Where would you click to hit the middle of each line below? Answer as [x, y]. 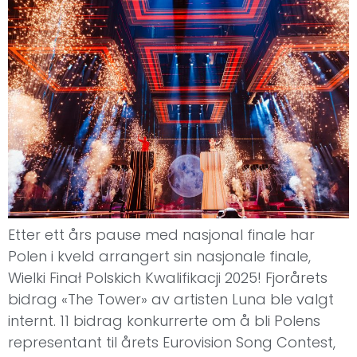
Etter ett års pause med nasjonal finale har [161, 235]
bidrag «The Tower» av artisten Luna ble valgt [171, 300]
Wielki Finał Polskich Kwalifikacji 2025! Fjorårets [168, 278]
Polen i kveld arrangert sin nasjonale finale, [159, 257]
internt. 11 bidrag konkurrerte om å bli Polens [164, 321]
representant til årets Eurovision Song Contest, [172, 343]
